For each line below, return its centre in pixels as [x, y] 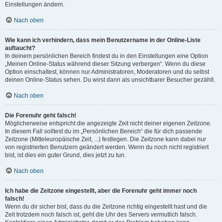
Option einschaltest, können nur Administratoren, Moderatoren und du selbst [107, 72]
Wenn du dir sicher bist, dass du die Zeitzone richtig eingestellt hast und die [106, 207]
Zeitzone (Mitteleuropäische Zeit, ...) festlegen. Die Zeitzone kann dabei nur [106, 139]
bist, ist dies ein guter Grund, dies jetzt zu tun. [65, 155]
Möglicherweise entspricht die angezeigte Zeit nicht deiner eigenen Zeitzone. [108, 123]
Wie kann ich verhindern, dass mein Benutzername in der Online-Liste [103, 40]
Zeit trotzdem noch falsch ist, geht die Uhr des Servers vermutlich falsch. [101, 215]
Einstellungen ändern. [35, 4]
